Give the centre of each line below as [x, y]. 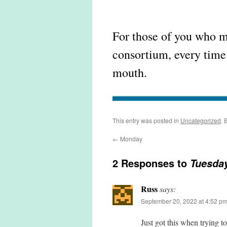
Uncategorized [201, 120]
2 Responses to [151, 163]
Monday [130, 139]
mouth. [130, 72]
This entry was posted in [146, 120]
